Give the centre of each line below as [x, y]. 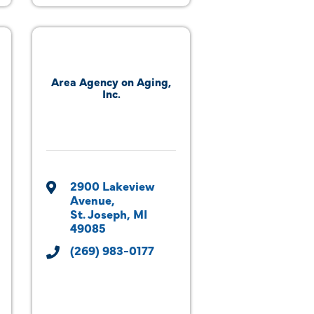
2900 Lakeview [112, 185]
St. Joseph [98, 213]
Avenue [91, 199]
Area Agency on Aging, [111, 81]
